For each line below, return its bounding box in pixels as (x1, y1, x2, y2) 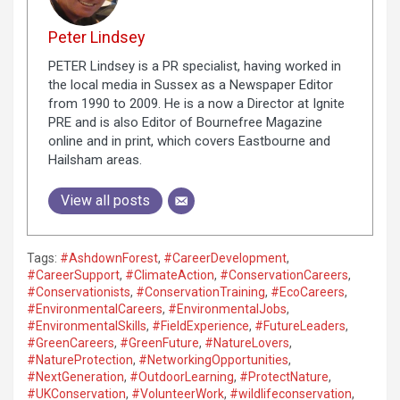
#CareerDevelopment (163, 250, 287, 265)
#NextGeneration (27, 369, 124, 384)
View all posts (60, 192, 150, 210)
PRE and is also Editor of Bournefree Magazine (47, 114, 322, 131)
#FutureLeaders (254, 318, 346, 333)
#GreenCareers (27, 335, 114, 350)
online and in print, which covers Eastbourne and (47, 133, 330, 150)
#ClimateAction (125, 267, 214, 282)
